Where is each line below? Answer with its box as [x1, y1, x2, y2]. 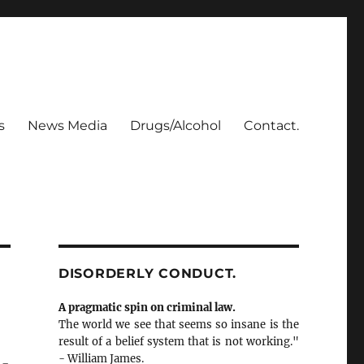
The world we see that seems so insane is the [58, 318, 299, 331]
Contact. [243, 117, 299, 133]
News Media [27, 117, 107, 133]
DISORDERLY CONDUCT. [58, 266, 237, 281]
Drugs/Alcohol [129, 117, 221, 133]
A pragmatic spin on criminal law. [58, 301, 236, 314]
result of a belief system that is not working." [58, 335, 299, 349]
